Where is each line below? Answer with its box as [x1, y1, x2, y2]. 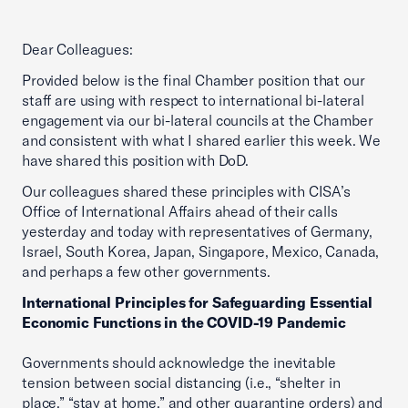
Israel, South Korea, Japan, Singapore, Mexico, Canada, [22, 242, 380, 260]
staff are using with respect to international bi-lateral [22, 91, 364, 109]
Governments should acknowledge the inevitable [22, 353, 336, 372]
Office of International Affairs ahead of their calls [22, 202, 338, 220]
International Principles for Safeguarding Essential [22, 293, 372, 311]
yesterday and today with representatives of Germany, [22, 222, 372, 240]
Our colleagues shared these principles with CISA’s [22, 182, 351, 200]
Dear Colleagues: [22, 40, 133, 58]
